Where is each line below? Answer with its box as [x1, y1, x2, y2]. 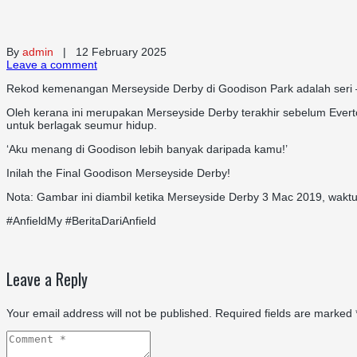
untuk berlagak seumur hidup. [6, 118, 157, 131]
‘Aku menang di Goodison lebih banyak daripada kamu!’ [6, 142, 288, 155]
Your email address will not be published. [6, 306, 212, 320]
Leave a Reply [6, 266, 88, 291]
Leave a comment [6, 57, 97, 71]
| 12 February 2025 [53, 45, 167, 58]
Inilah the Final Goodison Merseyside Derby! [6, 166, 230, 179]
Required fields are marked [215, 306, 355, 320]
